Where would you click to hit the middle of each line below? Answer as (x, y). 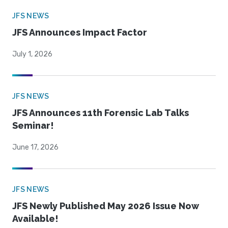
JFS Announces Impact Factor (80, 33)
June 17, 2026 (35, 148)
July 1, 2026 (32, 54)
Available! (35, 219)
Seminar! (33, 126)
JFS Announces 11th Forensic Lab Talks (101, 113)
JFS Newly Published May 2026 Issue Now (106, 206)
